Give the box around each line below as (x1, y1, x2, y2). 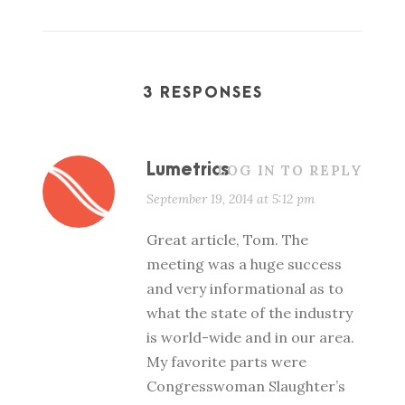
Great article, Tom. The (146, 231, 308, 249)
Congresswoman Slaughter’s (146, 377, 345, 395)
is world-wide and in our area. (146, 328, 354, 346)
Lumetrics (146, 160, 230, 180)
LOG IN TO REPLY (216, 162, 363, 179)
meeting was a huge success (146, 255, 342, 273)
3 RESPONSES (142, 85, 263, 101)
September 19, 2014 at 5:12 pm (146, 191, 315, 207)
